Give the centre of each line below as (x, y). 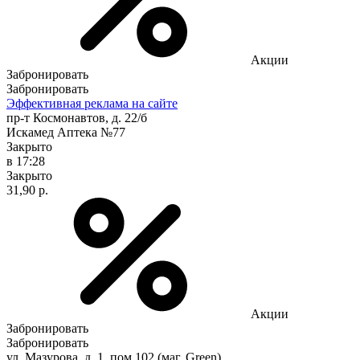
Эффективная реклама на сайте (92, 103)
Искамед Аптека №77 (66, 132)
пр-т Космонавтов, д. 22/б (77, 117)
